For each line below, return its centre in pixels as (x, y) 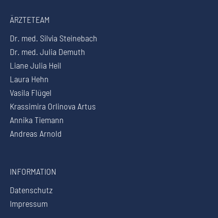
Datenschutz (31, 190)
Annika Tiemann (37, 119)
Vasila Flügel (31, 92)
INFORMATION (33, 171)
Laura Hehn (29, 79)
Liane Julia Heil (36, 65)
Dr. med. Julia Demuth (47, 51)
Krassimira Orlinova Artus (53, 106)
